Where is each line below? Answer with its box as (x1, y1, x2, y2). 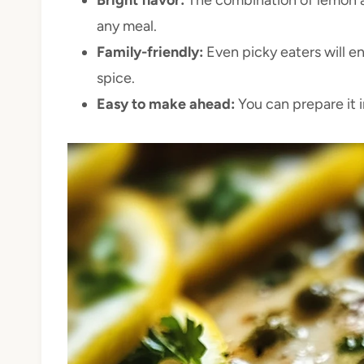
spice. (97, 68, 135, 87)
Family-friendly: (97, 42, 203, 61)
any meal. (97, 16, 157, 35)
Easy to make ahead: (97, 94, 235, 113)
